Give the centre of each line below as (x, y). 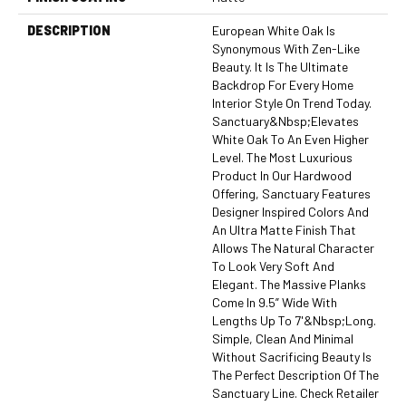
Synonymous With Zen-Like (286, 48)
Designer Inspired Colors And (290, 211)
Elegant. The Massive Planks (289, 284)
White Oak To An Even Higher (290, 139)
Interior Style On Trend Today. (292, 102)
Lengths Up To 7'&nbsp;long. (294, 320)
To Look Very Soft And (273, 266)
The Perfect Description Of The (295, 374)
